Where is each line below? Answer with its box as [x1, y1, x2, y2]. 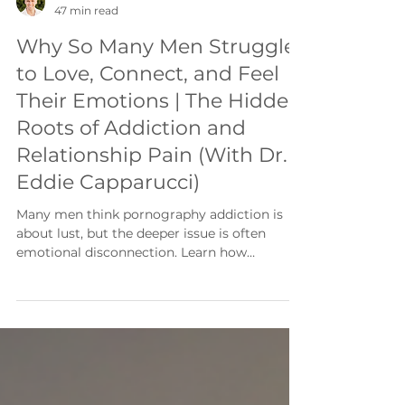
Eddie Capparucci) [16, 206, 200, 231]
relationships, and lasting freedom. [16, 337, 236, 353]
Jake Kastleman [54, 24, 140, 38]
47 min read [54, 40, 118, 53]
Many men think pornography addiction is [16, 242, 283, 259]
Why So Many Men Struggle [16, 71, 296, 95]
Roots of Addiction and [16, 152, 246, 176]
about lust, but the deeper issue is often [16, 261, 266, 278]
